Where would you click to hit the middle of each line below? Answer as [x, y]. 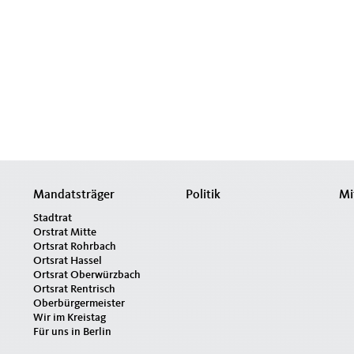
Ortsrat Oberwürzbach [87, 275]
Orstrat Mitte [64, 232]
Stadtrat [52, 218]
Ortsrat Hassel [67, 261]
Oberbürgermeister [79, 303]
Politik [203, 195]
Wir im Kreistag [69, 318]
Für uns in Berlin [72, 332]
